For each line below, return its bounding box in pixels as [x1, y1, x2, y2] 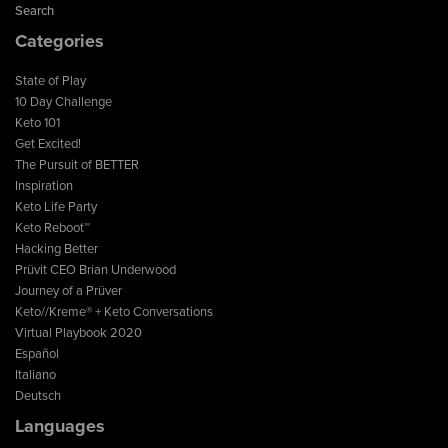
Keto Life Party [15, 199, 97, 216]
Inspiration [15, 178, 73, 195]
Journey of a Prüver [15, 283, 122, 300]
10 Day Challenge [15, 94, 112, 111]
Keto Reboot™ [15, 220, 90, 237]
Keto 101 [15, 115, 60, 132]
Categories [15, 30, 104, 53]
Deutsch [15, 388, 61, 405]
